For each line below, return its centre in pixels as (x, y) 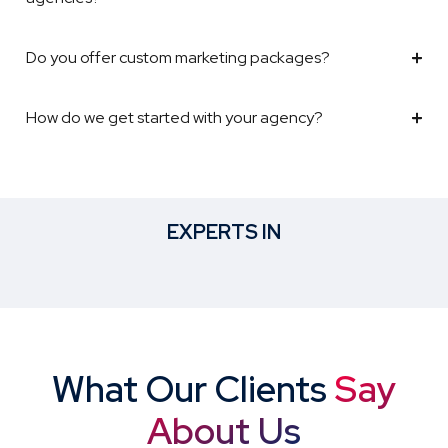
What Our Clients (193, 389)
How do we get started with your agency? (174, 118)
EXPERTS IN (224, 232)
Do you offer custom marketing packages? (178, 58)
